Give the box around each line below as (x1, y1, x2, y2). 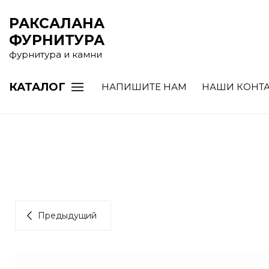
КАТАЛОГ (9, 80, 65, 94)
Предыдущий (38, 210, 97, 221)
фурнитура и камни (9, 49, 102, 60)
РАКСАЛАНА (9, 15, 104, 32)
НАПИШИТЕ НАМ (101, 81, 187, 92)
